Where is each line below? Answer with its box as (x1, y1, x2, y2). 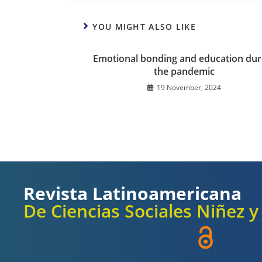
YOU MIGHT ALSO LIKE (92, 21, 196, 33)
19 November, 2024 (156, 82, 221, 93)
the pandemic (153, 65, 215, 78)
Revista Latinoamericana (23, 181, 242, 206)
